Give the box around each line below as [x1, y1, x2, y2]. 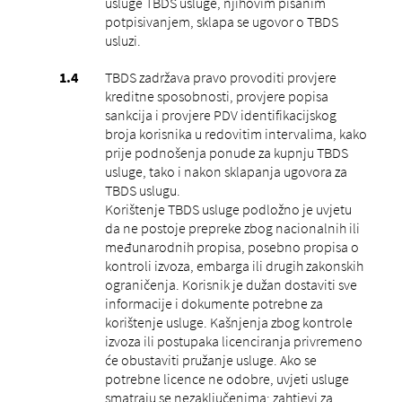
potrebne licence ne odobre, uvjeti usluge [104, 369, 349, 388]
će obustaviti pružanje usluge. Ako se [104, 350, 317, 369]
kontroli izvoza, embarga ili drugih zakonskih [104, 256, 363, 275]
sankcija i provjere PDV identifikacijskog [104, 105, 336, 124]
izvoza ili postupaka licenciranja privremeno [104, 331, 363, 350]
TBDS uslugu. [104, 180, 180, 199]
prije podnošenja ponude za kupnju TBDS [104, 143, 348, 162]
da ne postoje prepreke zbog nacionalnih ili [104, 218, 360, 237]
